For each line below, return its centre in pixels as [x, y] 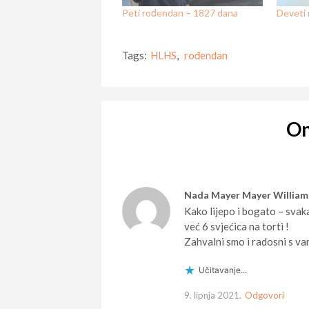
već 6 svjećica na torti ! [237, 226]
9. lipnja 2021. [213, 295]
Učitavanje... [223, 270]
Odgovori [265, 295]
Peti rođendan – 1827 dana [180, 12]
